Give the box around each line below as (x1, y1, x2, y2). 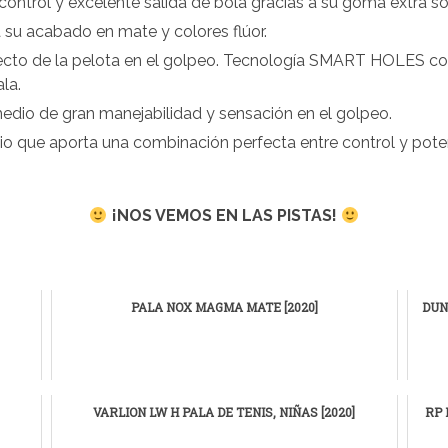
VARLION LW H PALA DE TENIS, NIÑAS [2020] (93, 404, 356, 421)
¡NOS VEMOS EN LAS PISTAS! (107, 206, 341, 226)
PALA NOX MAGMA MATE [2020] (130, 299, 318, 316)
